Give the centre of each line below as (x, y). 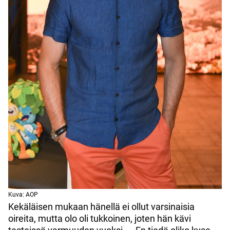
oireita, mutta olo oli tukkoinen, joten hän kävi (100, 218)
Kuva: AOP (23, 194)
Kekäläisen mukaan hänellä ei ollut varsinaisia (101, 206)
